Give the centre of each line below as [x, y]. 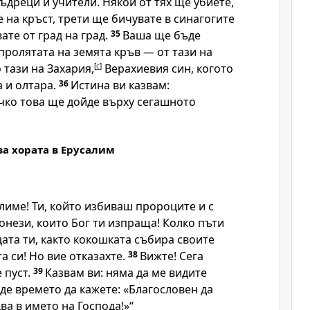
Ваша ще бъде [162, 35]
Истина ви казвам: [120, 85]
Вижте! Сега [172, 256]
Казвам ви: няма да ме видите [126, 273]
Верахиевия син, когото [167, 69]
